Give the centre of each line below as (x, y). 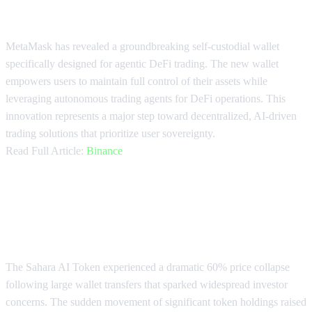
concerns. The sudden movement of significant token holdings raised (156, 302)
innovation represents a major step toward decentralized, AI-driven (151, 116)
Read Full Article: (46, 151)
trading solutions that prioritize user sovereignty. (110, 134)
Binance (104, 151)
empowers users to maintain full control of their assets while (136, 81)
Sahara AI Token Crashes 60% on (145, 206)
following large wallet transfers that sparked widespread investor (147, 285)
